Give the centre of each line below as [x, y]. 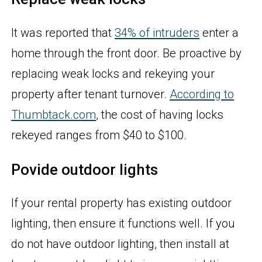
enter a [219, 33]
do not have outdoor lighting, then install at [120, 244]
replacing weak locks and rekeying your [113, 74]
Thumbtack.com [54, 115]
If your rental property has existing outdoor [122, 203]
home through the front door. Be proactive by [127, 54]
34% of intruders [157, 33]
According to [202, 94]
